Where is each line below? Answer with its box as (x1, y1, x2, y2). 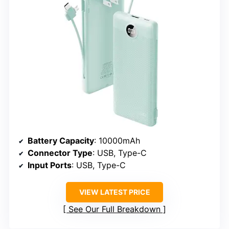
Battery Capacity (28, 135, 94, 146)
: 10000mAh (94, 135, 140, 146)
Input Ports (28, 159, 72, 170)
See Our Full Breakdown (68, 203, 161, 214)
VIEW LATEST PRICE (79, 187, 150, 196)
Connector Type (28, 147, 93, 158)
